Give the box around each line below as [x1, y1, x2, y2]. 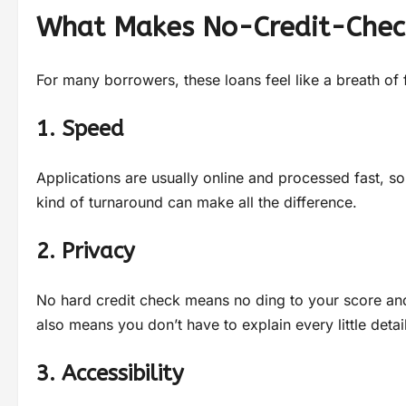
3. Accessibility [36, 361, 184, 387]
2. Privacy [36, 238, 135, 265]
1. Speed [36, 116, 124, 142]
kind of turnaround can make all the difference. [36, 193, 357, 212]
